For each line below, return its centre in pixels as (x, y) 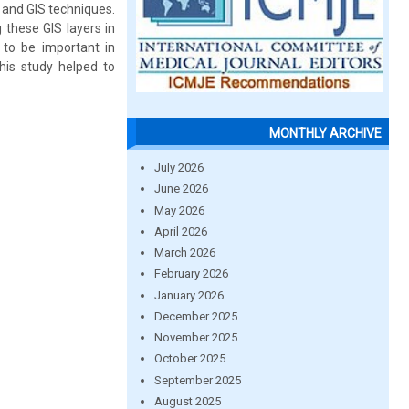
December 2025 (195, 316)
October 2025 (189, 359)
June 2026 (181, 189)
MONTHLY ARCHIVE (325, 133)
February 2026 (191, 274)
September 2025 (197, 380)
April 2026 (180, 231)
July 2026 (178, 168)
